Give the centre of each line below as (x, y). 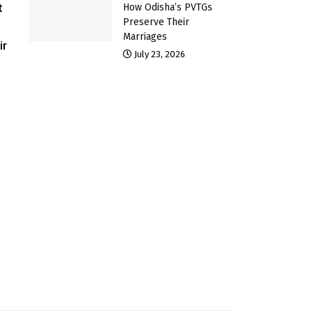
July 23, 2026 (158, 54)
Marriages (145, 36)
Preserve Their (156, 22)
